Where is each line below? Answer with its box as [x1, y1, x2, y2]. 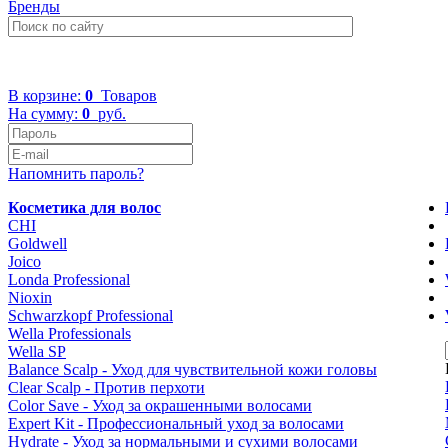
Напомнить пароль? [8, 165, 144, 182]
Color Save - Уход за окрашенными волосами [8, 397, 312, 414]
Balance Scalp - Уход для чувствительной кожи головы [8, 361, 377, 378]
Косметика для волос [8, 199, 161, 216]
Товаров [93, 87, 157, 104]
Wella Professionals [8, 325, 131, 342]
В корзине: [8, 87, 85, 104]
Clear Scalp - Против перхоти [8, 379, 205, 396]
